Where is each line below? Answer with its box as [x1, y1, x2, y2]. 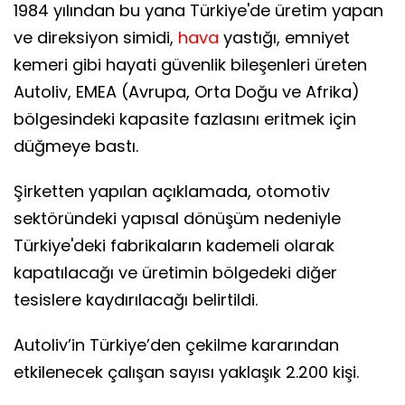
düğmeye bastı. [14, 135, 138, 158]
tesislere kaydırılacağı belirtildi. [14, 288, 258, 312]
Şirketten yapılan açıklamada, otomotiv [14, 180, 330, 203]
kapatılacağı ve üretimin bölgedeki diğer [14, 261, 337, 285]
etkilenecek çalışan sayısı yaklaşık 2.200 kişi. [14, 361, 359, 384]
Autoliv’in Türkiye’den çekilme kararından [14, 334, 339, 357]
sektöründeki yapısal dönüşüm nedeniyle [14, 207, 341, 231]
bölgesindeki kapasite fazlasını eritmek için [14, 108, 356, 131]
